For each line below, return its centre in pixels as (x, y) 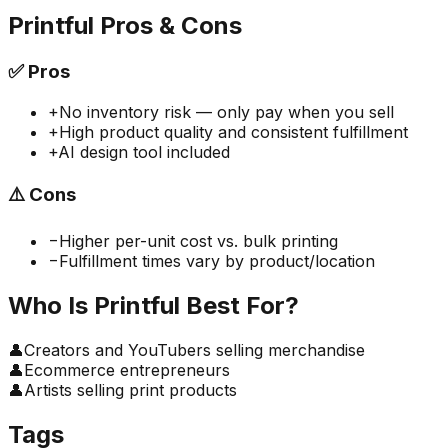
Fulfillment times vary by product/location (217, 261)
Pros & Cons (168, 26)
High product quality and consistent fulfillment (233, 131)
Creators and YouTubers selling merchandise (194, 350)
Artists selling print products (130, 390)
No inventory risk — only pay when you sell (226, 111)
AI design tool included (144, 151)
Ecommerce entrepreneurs (127, 370)
